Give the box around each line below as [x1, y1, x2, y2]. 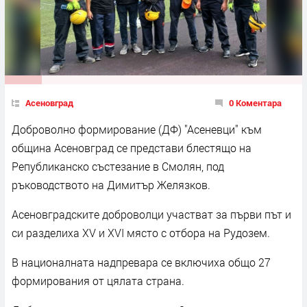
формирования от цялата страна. [12, 273, 184, 288]
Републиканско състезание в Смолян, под [12, 158, 224, 173]
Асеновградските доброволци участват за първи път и [12, 206, 291, 221]
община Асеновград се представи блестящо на [12, 140, 251, 155]
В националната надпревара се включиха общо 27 [12, 254, 271, 269]
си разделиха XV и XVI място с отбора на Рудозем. [12, 225, 270, 240]
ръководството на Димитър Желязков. [12, 177, 210, 192]
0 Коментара [229, 96, 282, 109]
